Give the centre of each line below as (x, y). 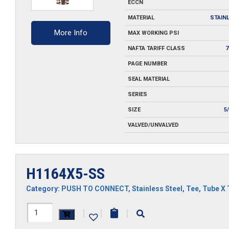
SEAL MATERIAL (148, 79)
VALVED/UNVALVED (153, 125)
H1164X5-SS (65, 174)
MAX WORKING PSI (153, 33)
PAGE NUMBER (147, 63)
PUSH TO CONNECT (95, 189)
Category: (44, 189)
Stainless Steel (157, 189)
